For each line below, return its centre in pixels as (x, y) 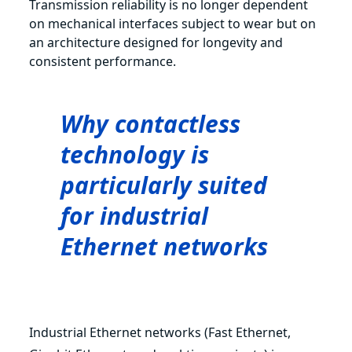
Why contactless (151, 123)
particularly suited (164, 185)
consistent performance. (103, 61)
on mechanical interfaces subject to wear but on (173, 23)
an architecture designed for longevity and (156, 42)
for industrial (135, 215)
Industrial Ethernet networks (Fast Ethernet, (160, 332)
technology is (135, 154)
